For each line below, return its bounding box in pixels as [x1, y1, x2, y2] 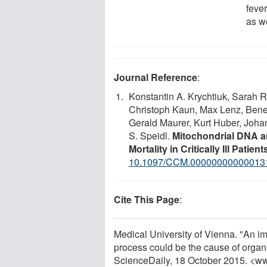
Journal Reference [114, 70, 197, 84]
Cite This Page [114, 192, 179, 206]
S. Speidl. [129, 128, 172, 142]
